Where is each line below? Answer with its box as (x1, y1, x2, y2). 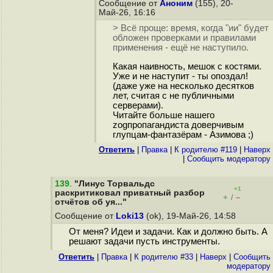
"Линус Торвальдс (74, 179, 155, 188)
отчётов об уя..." (55, 197, 127, 207)
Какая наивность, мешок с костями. (112, 62, 261, 72)
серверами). (112, 101, 163, 111)
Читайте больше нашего (112, 110, 214, 121)
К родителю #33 (134, 252, 193, 261)
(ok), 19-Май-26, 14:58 (144, 211, 238, 221)
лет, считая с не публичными (112, 91, 234, 101)
